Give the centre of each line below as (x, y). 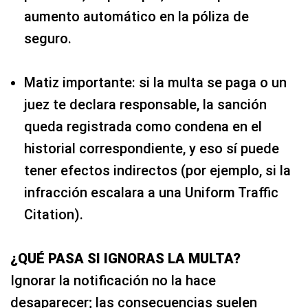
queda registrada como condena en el (143, 126)
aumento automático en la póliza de (136, 16)
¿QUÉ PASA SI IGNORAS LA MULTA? (125, 258)
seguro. (48, 38)
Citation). (54, 214)
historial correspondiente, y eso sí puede (152, 148)
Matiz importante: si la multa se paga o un (155, 82)
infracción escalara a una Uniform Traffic (151, 192)
